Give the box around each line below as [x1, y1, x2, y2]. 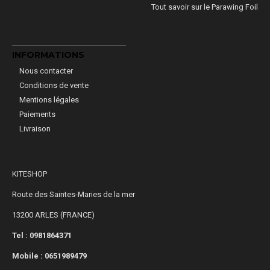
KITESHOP [12, 169, 47, 179]
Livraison [19, 124, 51, 134]
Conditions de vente [19, 81, 89, 90]
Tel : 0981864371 [12, 231, 72, 240]
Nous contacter [19, 66, 73, 76]
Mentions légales [19, 95, 79, 105]
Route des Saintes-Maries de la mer [12, 190, 135, 199]
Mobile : [12, 251, 43, 261]
